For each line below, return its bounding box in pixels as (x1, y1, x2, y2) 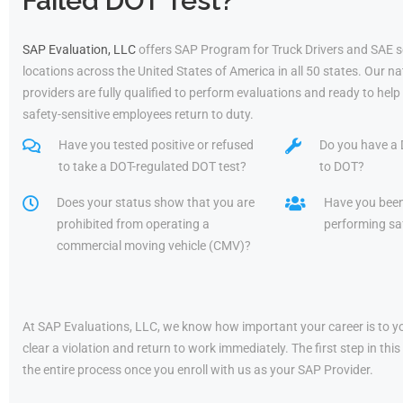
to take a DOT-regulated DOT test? (58, 159, 246, 174)
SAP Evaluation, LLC (22, 42, 136, 57)
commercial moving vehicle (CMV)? (57, 238, 251, 253)
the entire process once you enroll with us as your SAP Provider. (22, 363, 373, 377)
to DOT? (319, 159, 364, 174)
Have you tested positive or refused (58, 138, 254, 152)
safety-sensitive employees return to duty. (22, 107, 254, 121)
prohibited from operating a (57, 217, 210, 231)
